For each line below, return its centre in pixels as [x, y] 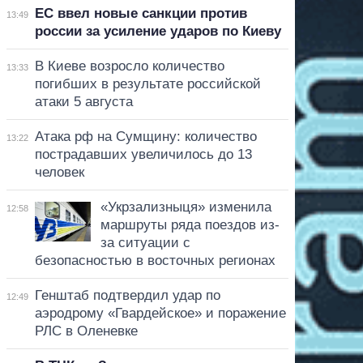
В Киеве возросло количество [129, 66]
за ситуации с [145, 242]
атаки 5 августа [83, 101]
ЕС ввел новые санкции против [141, 13]
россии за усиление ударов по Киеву [158, 31]
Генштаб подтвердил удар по [127, 295]
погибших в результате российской [147, 83]
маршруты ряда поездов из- [190, 224]
